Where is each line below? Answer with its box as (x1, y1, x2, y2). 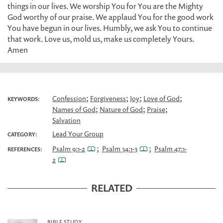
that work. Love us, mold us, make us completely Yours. (7, 33, 194, 44)
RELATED (91, 181, 132, 195)
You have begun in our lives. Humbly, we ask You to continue (7, 22, 212, 33)
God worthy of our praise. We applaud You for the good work (7, 11, 214, 22)
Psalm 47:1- (154, 144, 187, 153)
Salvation (52, 115, 81, 125)
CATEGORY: (7, 130, 37, 138)
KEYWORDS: (7, 95, 40, 103)
